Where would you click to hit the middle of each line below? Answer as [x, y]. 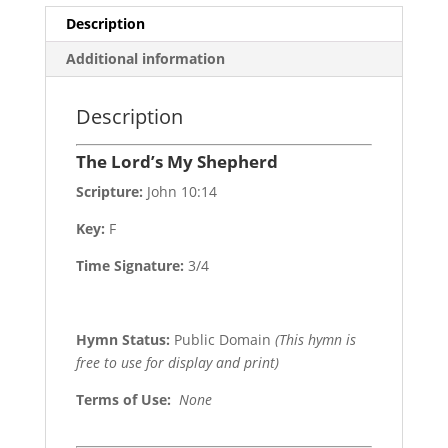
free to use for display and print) [177, 362]
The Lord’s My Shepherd [176, 161]
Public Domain [222, 339]
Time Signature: [131, 265]
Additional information [145, 58]
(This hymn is [315, 339]
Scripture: [109, 191]
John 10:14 [179, 191]
